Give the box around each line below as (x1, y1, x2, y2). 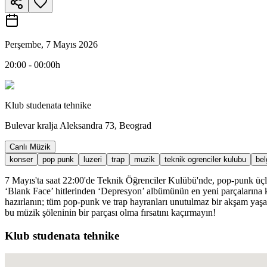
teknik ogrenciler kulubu (164, 154, 246, 164)
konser (10, 154, 33, 164)
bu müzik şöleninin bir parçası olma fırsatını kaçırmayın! (5, 207, 216, 218)
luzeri (83, 154, 102, 164)
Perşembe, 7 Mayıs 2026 (5, 39, 98, 49)
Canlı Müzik (10, 142, 51, 151)
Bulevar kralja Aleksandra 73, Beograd (5, 120, 151, 131)
